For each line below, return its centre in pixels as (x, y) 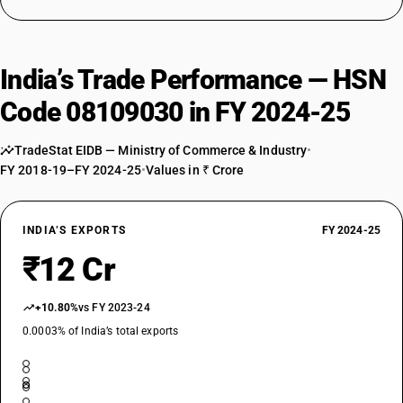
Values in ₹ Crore (195, 170)
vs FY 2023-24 (114, 308)
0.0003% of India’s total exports (101, 331)
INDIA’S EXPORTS (74, 230)
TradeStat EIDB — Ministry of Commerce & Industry (161, 150)
